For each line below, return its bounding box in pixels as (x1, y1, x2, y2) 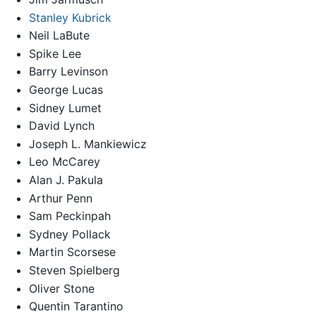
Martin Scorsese (28, 245, 116, 260)
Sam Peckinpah (28, 209, 111, 224)
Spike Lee (28, 46, 81, 61)
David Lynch (28, 119, 95, 133)
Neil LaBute (28, 28, 90, 43)
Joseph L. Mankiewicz (28, 136, 147, 151)
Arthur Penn (28, 190, 92, 205)
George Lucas (28, 83, 103, 97)
